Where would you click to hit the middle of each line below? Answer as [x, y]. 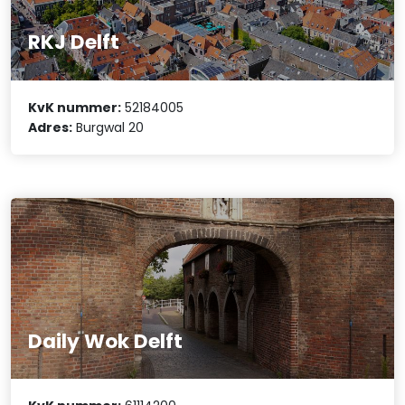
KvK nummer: [75, 107]
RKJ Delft [74, 42]
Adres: [51, 127]
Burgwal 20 [108, 127]
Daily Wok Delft [106, 341]
